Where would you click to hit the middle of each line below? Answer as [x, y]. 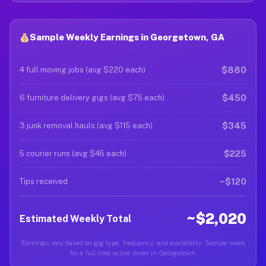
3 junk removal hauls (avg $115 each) [86, 126]
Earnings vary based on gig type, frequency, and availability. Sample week [133, 243]
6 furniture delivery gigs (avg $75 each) [92, 98]
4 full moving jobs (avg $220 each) [83, 70]
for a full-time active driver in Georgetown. [133, 253]
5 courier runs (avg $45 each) [73, 153]
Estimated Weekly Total [75, 218]
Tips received [44, 181]
